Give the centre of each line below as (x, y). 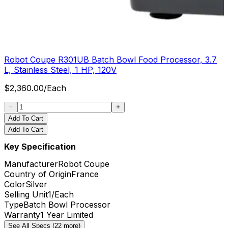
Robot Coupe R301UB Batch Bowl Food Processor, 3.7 (110, 60)
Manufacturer (31, 164)
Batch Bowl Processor (67, 204)
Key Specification (40, 147)
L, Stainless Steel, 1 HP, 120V (60, 70)
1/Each (61, 194)
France (85, 174)
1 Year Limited (67, 215)
